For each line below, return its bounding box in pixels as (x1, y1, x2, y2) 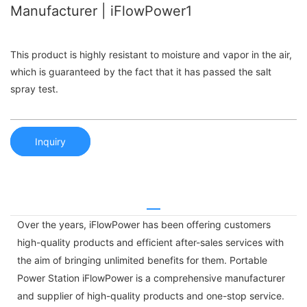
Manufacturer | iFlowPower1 (10, 3, 192, 19)
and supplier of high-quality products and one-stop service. (17, 289, 284, 302)
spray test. (10, 83, 58, 95)
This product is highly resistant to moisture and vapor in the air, (10, 49, 292, 61)
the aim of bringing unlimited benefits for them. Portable (17, 254, 267, 266)
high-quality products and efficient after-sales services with (17, 236, 284, 248)
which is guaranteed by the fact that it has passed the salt (10, 66, 271, 78)
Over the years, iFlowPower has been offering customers (17, 218, 271, 230)
